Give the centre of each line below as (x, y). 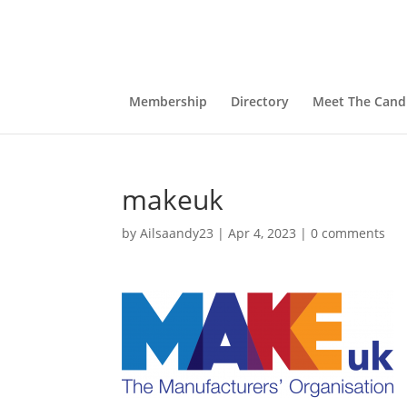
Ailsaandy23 (177, 233)
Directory (259, 101)
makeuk (173, 199)
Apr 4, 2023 (263, 233)
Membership (168, 101)
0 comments (348, 233)
